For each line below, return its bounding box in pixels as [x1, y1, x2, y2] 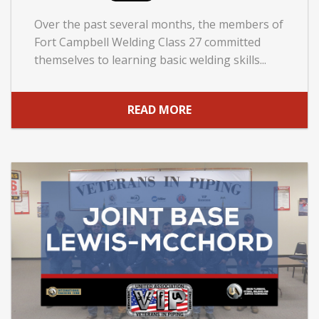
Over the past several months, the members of [34, 16, 283, 32]
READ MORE [127, 102, 192, 118]
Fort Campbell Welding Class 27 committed [34, 33, 261, 50]
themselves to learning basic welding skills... [34, 51, 266, 68]
